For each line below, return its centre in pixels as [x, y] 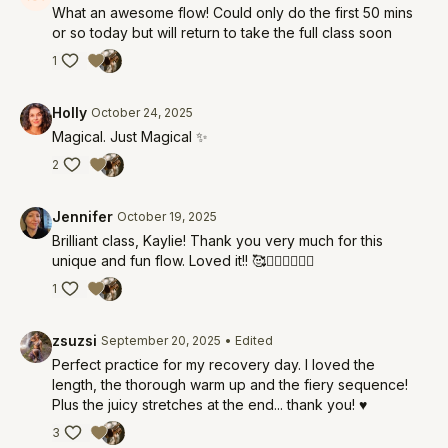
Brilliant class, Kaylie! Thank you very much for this [217, 240]
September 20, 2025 [161, 340]
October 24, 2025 [142, 112]
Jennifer [82, 216]
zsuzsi [74, 340]
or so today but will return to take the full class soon [222, 32]
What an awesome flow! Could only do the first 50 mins [232, 12]
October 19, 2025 [167, 216]
